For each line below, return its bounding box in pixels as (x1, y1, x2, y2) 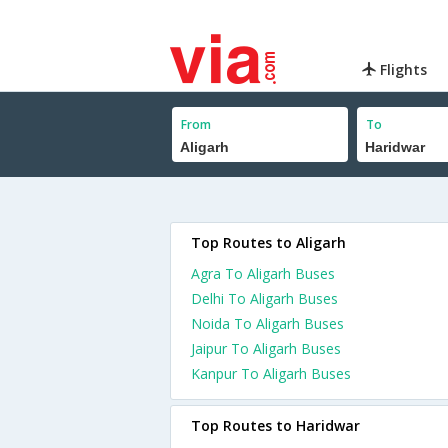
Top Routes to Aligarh (191, 233, 346, 252)
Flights (376, 60, 428, 79)
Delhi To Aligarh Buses (191, 289, 338, 308)
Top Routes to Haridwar (191, 416, 360, 435)
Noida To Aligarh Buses (191, 314, 344, 333)
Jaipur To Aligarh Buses (191, 339, 341, 358)
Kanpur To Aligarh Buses (191, 364, 351, 383)
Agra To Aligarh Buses (191, 264, 335, 283)
